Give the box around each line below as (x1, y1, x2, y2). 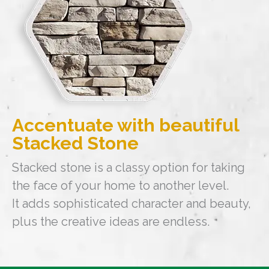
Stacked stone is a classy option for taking (12, 160, 245, 175)
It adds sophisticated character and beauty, (12, 196, 251, 211)
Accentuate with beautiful (12, 115, 239, 136)
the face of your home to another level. (12, 178, 229, 193)
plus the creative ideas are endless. (12, 214, 210, 229)
